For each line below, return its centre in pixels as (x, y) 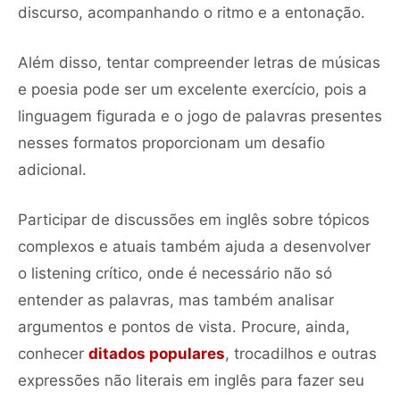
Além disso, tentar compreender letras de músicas (199, 62)
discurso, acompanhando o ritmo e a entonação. (192, 12)
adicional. (52, 169)
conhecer (53, 353)
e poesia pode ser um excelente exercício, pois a (192, 89)
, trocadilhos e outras (301, 353)
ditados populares (157, 353)
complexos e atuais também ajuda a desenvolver (194, 246)
